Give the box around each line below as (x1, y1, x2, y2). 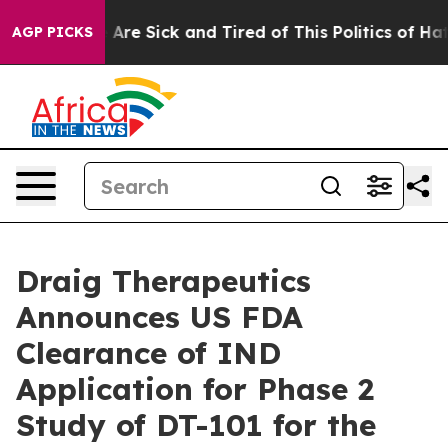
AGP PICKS (12, 23, 93, 41)
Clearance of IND (16, 334, 281, 372)
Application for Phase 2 (16, 370, 374, 408)
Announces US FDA (16, 298, 303, 336)
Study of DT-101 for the (16, 406, 376, 444)
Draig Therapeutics (16, 262, 311, 300)
